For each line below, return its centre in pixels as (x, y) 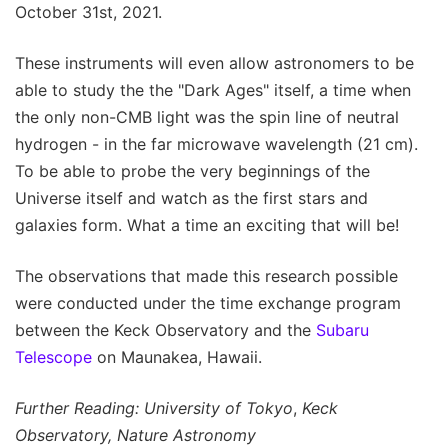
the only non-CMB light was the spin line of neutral (207, 117)
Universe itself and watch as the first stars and (191, 198)
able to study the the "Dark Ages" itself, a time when (213, 90)
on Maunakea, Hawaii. (177, 357)
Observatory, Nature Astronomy (135, 435)
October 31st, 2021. (88, 12)
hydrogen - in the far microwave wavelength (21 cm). (216, 144)
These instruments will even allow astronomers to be (214, 63)
